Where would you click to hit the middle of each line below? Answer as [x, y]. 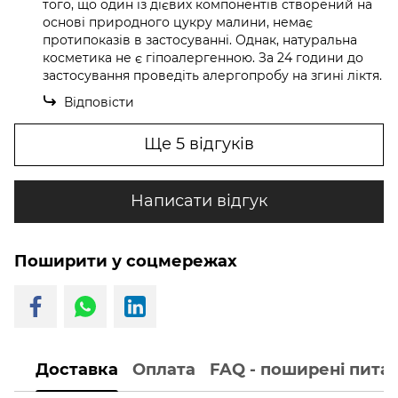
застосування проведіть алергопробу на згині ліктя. [212, 75]
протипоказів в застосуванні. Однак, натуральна [200, 40]
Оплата [164, 370]
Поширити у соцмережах [126, 261]
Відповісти [99, 102]
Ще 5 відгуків [199, 144]
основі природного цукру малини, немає [178, 22]
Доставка [77, 370]
